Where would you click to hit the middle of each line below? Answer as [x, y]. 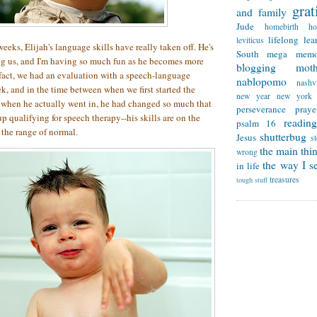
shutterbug [283, 137]
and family [261, 12]
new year [253, 96]
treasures [284, 180]
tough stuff [252, 180]
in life [248, 166]
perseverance [261, 109]
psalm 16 [257, 123]
